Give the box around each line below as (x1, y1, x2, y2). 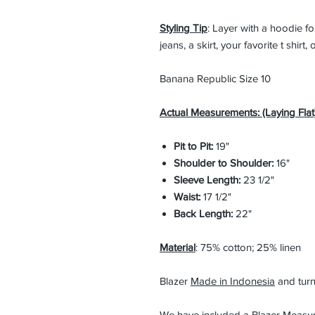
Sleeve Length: (174, 174, 240, 186)
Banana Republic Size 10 (160, 72, 271, 84)
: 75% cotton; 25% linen (195, 241, 301, 253)
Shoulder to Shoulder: (174, 157, 274, 169)
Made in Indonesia (191, 275, 275, 287)
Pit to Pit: (174, 140, 213, 152)
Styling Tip (160, 22, 207, 34)
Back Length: (174, 207, 233, 219)
